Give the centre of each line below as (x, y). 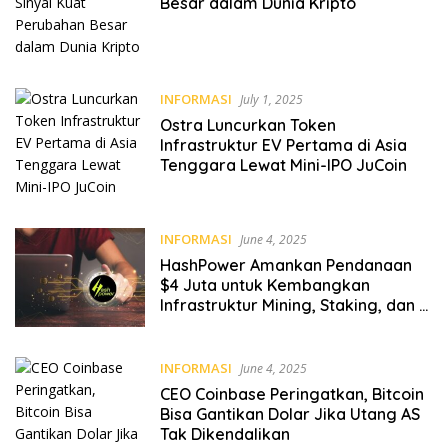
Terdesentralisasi (226, 325)
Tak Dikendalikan (224, 433)
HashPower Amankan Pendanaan (285, 265)
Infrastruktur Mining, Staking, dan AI (296, 305)
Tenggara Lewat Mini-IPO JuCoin (283, 165)
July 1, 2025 (271, 100)
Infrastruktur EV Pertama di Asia (283, 145)
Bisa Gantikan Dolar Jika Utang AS (289, 413)
